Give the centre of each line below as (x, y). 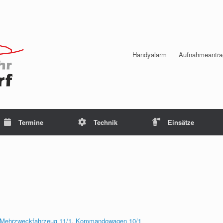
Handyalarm (150, 55)
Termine (31, 122)
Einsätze (181, 122)
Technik (106, 122)
